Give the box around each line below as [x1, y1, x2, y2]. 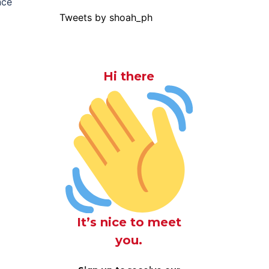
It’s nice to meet [76, 214, 181, 229]
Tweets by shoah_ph [59, 11, 153, 23]
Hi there [103, 69, 155, 83]
